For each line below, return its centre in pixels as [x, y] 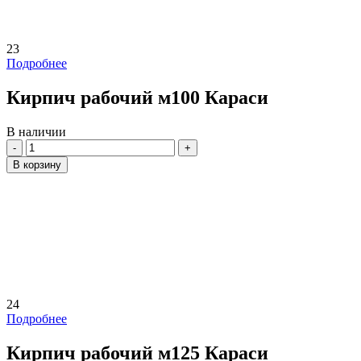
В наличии [36, 132]
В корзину [37, 165]
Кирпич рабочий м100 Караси [137, 98]
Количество [57, 146]
